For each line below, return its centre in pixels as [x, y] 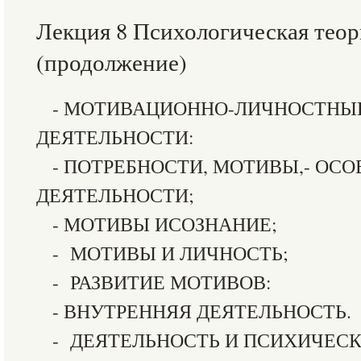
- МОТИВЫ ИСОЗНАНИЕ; [165, 224]
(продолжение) [112, 62]
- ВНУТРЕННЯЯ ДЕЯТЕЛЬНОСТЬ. [202, 311]
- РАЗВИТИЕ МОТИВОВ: [162, 282]
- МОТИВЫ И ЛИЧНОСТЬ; [170, 253]
